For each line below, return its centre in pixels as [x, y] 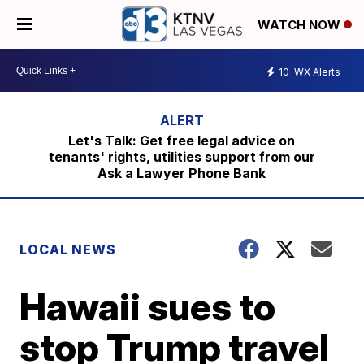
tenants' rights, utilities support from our [182, 157]
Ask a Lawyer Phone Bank [182, 173]
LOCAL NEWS [68, 249]
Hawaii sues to [148, 306]
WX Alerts [316, 71]
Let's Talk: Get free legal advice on [182, 141]
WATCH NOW [301, 25]
